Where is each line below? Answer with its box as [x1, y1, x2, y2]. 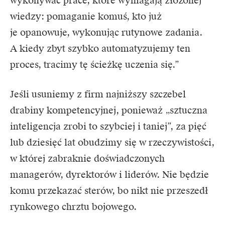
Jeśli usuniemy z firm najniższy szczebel [10, 88, 186, 100]
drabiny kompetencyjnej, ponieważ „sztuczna [10, 104, 207, 116]
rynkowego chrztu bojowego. [10, 200, 137, 212]
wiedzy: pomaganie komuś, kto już [10, 10, 162, 22]
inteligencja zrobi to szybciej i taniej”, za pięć [10, 120, 206, 132]
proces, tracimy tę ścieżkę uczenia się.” [10, 58, 179, 70]
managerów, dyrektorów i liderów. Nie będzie [10, 168, 209, 180]
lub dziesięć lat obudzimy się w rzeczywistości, [10, 136, 214, 148]
